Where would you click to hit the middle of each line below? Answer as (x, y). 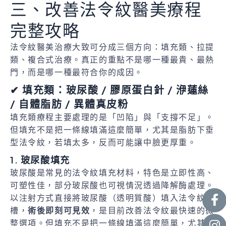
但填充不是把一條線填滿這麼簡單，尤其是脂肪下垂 (112, 130)
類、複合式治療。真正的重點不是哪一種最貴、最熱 (112, 60)
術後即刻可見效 (59, 211)
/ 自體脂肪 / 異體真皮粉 (69, 104)
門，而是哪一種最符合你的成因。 (78, 73)
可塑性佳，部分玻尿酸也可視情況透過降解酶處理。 (112, 186)
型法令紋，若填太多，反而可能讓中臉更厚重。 (103, 143)
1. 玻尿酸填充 (40, 160)
